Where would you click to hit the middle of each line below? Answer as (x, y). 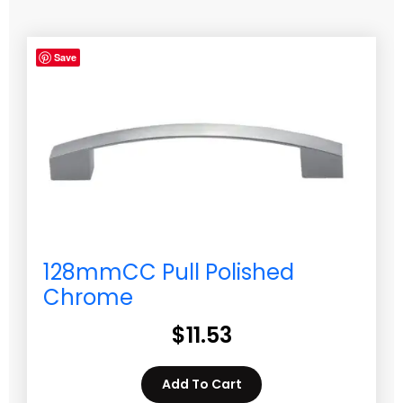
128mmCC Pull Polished (169, 272)
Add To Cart (201, 384)
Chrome (88, 297)
